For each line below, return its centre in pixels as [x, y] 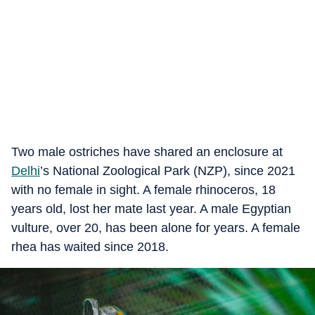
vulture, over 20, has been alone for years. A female [156, 228]
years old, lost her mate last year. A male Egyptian [151, 209]
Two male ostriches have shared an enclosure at [147, 152]
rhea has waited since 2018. [90, 247]
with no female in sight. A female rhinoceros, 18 [143, 190]
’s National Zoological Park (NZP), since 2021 [168, 171]
